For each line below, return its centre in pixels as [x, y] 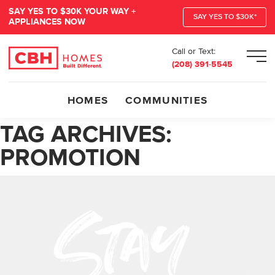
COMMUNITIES [167, 100]
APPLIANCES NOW [47, 22]
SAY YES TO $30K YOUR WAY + [72, 12]
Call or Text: [193, 51]
